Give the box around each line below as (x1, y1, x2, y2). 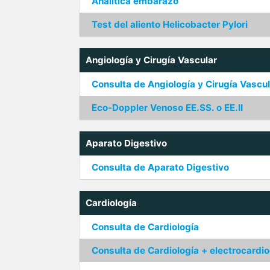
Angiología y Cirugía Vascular (86, 54, 217, 66)
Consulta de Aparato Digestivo (92, 162, 229, 173)
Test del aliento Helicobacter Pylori (92, 19, 248, 30)
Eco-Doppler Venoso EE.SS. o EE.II (92, 102, 243, 113)
